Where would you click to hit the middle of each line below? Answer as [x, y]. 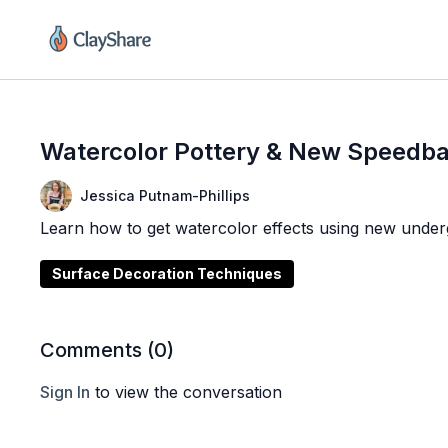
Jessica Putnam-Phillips [165, 195]
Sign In [65, 392]
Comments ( [97, 350]
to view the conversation [186, 392]
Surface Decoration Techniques [167, 273]
